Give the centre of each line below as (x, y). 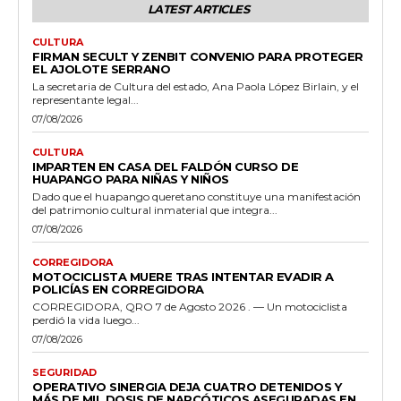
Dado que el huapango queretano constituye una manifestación (196, 197)
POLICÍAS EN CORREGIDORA (118, 290)
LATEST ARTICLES (198, 9)
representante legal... (85, 100)
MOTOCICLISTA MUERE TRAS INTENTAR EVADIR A (183, 277)
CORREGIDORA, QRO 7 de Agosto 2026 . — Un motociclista (190, 307)
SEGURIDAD (64, 373)
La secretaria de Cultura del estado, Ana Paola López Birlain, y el (196, 87)
